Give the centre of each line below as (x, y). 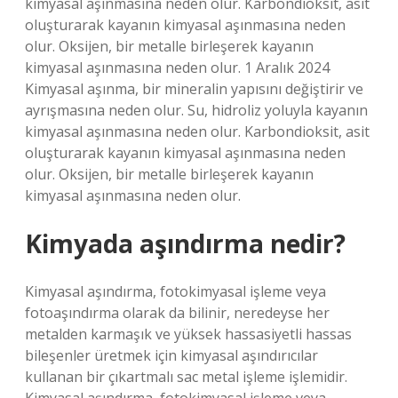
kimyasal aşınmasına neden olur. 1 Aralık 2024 (177, 68)
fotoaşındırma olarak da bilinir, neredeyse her (177, 313)
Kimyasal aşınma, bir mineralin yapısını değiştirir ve (194, 89)
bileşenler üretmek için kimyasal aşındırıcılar (171, 355)
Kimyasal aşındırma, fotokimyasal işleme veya (175, 291)
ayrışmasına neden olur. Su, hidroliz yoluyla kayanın (196, 110)
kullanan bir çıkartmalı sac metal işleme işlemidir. (186, 377)
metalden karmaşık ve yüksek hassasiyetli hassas (188, 334)
